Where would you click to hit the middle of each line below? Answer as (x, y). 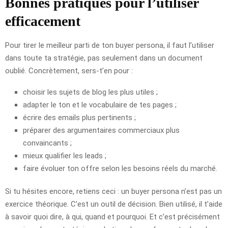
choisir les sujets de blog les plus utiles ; (90, 92)
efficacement (43, 21)
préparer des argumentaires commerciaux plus (101, 130)
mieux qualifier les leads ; (65, 155)
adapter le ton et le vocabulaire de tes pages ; (100, 105)
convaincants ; (47, 143)
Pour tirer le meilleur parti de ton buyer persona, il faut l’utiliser (110, 45)
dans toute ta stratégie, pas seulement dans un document (104, 58)
